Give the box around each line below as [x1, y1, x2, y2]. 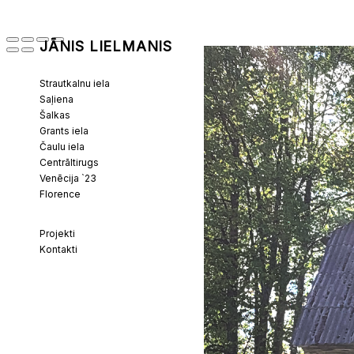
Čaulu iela [40, 141, 85, 153]
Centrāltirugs [40, 156, 99, 168]
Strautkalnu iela [40, 77, 110, 89]
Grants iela [40, 125, 88, 137]
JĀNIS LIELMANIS [40, 38, 172, 55]
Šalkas [40, 109, 70, 121]
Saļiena [40, 93, 73, 105]
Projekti [40, 228, 75, 239]
